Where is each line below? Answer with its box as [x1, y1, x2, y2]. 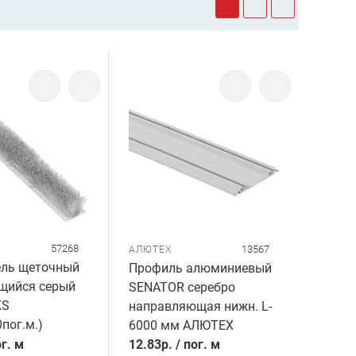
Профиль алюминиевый [129, 260, 273, 276]
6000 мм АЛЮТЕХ [129, 317, 234, 333]
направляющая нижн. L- [129, 298, 273, 314]
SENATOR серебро [129, 279, 236, 295]
